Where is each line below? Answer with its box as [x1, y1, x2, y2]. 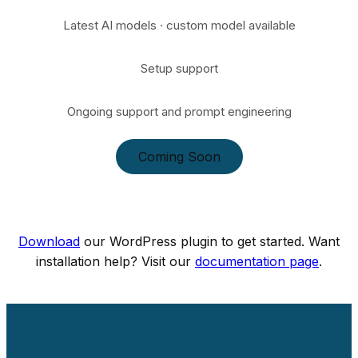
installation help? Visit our [36, 253, 195, 270]
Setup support [140, 61, 218, 77]
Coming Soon [137, 148, 221, 165]
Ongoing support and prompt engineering [66, 104, 292, 120]
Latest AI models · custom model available [62, 18, 296, 34]
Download [18, 233, 80, 250]
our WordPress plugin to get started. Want [80, 233, 340, 250]
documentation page [195, 253, 319, 270]
